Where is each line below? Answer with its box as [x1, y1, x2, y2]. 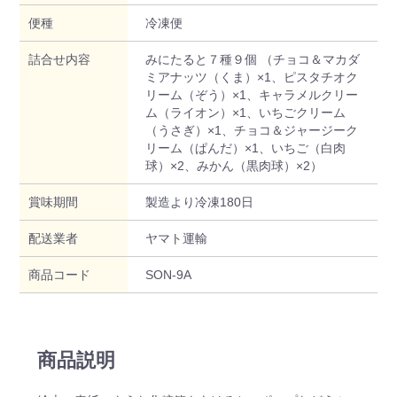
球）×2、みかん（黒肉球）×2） [144, 158, 323, 173]
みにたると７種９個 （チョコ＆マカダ [144, 51, 360, 66]
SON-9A [144, 267, 191, 282]
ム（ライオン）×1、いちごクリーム [144, 105, 346, 120]
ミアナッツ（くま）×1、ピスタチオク [144, 69, 358, 84]
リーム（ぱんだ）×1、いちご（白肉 [144, 140, 346, 155]
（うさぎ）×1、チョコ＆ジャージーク [144, 122, 358, 137]
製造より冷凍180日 [144, 194, 253, 209]
